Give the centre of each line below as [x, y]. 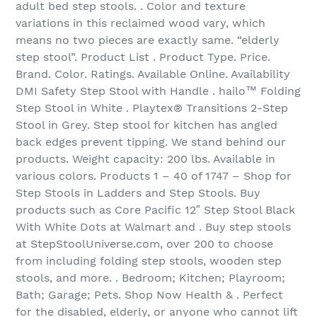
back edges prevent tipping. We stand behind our [151, 142]
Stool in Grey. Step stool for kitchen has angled [146, 125]
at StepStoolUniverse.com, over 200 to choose [144, 244]
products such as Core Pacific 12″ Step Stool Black [155, 210]
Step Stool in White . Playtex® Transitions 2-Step [152, 108]
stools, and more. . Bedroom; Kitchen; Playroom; [150, 278]
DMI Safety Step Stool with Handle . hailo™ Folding [158, 91]
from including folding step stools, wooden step [149, 261]
